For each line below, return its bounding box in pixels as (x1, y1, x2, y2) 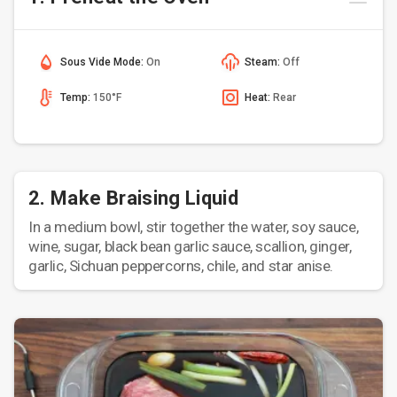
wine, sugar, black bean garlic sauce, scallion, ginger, (28, 237, 352, 255)
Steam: (245, 55, 283, 68)
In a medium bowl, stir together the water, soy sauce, (28, 218, 359, 236)
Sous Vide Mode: (60, 55, 146, 68)
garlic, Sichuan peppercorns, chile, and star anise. (28, 257, 334, 275)
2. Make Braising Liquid (28, 187, 239, 209)
